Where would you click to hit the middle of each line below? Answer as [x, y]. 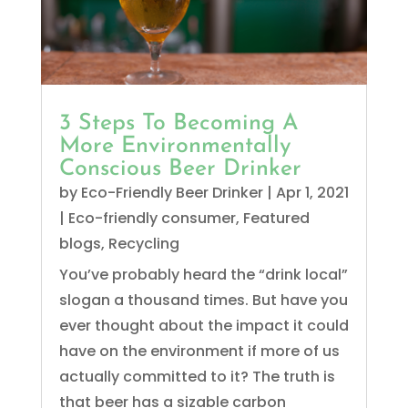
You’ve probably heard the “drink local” [203, 275]
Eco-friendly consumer [152, 219]
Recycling [143, 244]
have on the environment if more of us [199, 352]
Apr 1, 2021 [312, 193]
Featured [276, 219]
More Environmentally [175, 147]
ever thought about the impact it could [204, 326]
